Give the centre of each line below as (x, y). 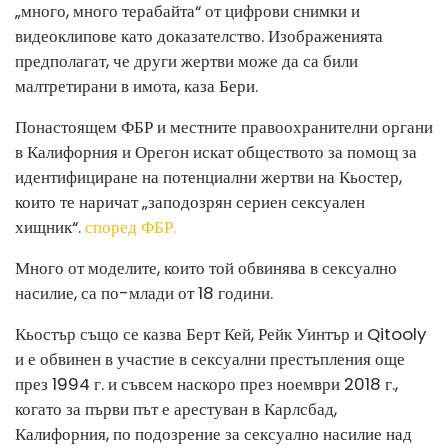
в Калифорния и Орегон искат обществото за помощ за (216, 152)
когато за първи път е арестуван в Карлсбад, (176, 409)
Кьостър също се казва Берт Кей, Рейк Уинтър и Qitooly (220, 334)
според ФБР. (130, 227)
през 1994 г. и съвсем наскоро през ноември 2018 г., (206, 384)
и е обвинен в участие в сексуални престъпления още (210, 359)
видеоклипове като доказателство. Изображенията (199, 36)
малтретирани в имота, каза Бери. (136, 86)
